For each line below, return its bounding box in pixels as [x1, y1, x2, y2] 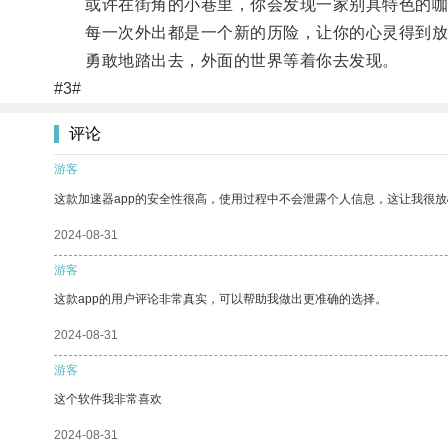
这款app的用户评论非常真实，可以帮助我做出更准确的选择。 [54, 291, 387, 306]
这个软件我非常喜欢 [54, 391, 162, 406]
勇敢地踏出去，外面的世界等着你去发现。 [53, 51, 399, 69]
